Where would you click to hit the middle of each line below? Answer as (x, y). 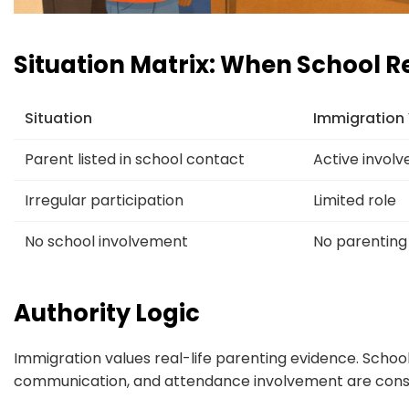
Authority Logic (107, 313)
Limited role (355, 200)
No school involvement (106, 241)
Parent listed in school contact (135, 159)
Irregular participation (104, 200)
